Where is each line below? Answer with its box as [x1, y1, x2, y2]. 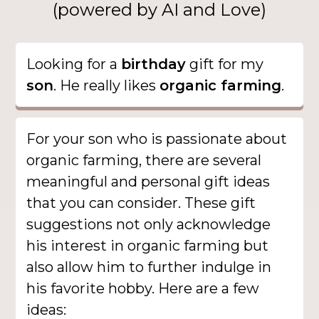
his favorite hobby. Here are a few [26, 279, 260, 297]
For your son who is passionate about [26, 130, 288, 147]
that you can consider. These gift [26, 194, 256, 211]
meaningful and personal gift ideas [26, 172, 271, 190]
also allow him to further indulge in [26, 258, 272, 276]
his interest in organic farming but [26, 236, 269, 254]
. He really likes [53, 76, 160, 94]
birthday [121, 55, 187, 73]
